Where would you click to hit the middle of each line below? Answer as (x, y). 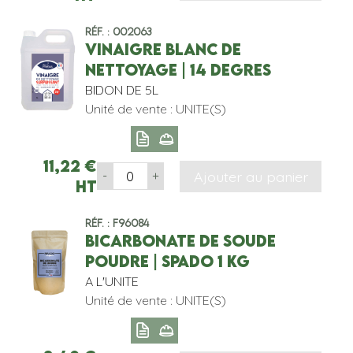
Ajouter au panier (251, 176)
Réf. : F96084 (117, 223)
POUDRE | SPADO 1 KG (167, 261)
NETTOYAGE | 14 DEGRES (178, 70)
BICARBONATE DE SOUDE (180, 240)
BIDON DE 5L (121, 90)
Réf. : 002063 (118, 32)
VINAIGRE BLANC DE (163, 50)
